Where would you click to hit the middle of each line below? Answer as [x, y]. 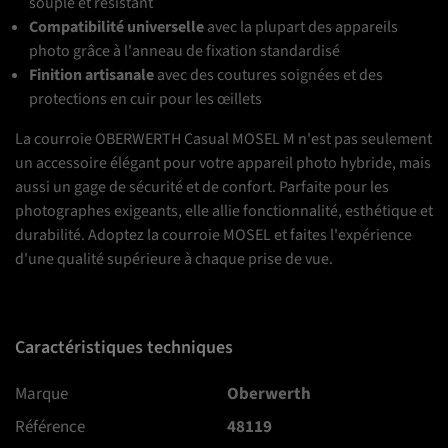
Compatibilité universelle [117, 27]
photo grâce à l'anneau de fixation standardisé [185, 51]
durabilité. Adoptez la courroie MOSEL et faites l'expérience [213, 235]
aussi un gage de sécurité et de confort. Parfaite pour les [202, 187]
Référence [50, 427]
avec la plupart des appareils [301, 27]
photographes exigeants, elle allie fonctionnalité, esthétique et [224, 211]
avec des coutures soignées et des [269, 75]
